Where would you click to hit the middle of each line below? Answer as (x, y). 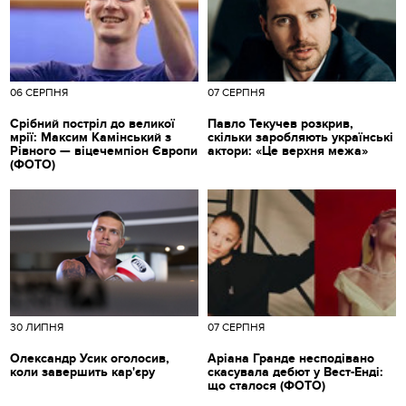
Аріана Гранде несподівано (291, 358)
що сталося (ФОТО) (266, 385)
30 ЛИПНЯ (37, 327)
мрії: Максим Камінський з (91, 137)
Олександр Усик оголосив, (90, 358)
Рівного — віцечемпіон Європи (104, 150)
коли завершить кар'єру (83, 372)
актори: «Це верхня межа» (288, 150)
